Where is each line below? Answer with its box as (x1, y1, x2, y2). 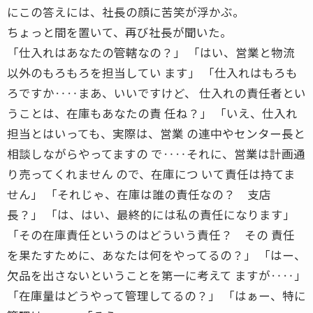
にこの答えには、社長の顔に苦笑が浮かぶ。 (7, 3, 245, 20)
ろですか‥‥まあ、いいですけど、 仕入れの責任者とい (7, 84, 306, 101)
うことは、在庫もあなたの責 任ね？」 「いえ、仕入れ (7, 104, 298, 122)
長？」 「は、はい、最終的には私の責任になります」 (7, 205, 295, 223)
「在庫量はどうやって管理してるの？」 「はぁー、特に (7, 286, 306, 304)
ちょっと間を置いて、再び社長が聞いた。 (7, 23, 232, 41)
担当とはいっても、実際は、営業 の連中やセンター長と (7, 124, 305, 142)
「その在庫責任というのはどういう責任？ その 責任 (7, 226, 295, 243)
